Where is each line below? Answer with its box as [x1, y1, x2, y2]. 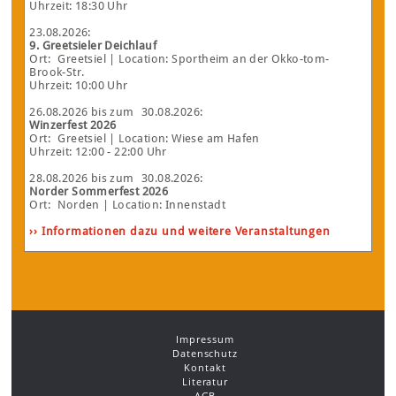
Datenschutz [172, 346, 238, 361]
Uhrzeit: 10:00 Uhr [29, 79, 128, 93]
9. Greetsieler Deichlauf [29, 39, 157, 53]
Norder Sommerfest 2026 [29, 185, 169, 199]
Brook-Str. [29, 65, 85, 80]
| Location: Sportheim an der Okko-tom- [106, 52, 330, 66]
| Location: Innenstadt [99, 198, 226, 212]
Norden [57, 198, 100, 212]
